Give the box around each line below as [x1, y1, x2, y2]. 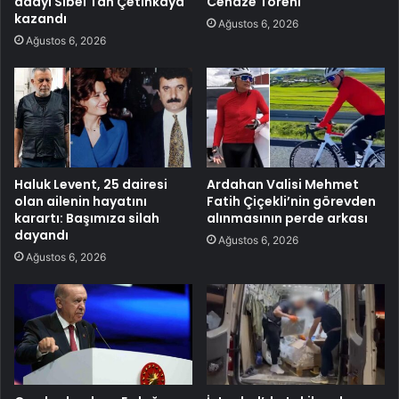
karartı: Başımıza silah [14, 209, 159, 228]
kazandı [14, 9, 67, 28]
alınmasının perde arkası [207, 209, 368, 228]
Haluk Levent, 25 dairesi [14, 175, 167, 194]
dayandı [14, 226, 69, 245]
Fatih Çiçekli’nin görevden [207, 192, 376, 211]
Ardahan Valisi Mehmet [207, 175, 359, 194]
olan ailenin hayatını [14, 192, 147, 211]
